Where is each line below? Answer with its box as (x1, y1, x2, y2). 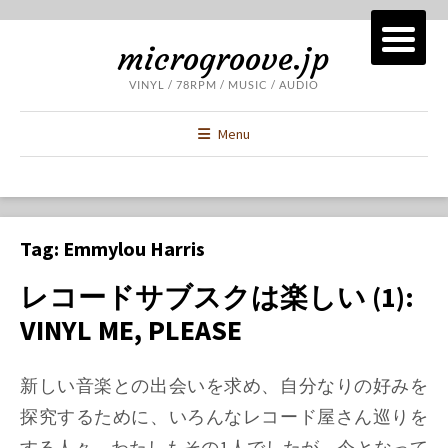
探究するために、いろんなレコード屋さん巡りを (20, 405, 428, 429)
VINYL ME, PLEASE (20, 312, 242, 348)
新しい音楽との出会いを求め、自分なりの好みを (20, 374, 428, 398)
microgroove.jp (118, 39, 330, 79)
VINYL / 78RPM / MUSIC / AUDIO (129, 78, 319, 91)
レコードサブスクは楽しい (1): (20, 279, 414, 315)
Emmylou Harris (63, 236, 205, 261)
